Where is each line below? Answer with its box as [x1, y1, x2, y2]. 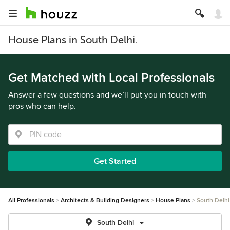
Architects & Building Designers [61, 197, 149, 204]
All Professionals [8, 197, 54, 204]
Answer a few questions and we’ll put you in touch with [8, 90, 206, 100]
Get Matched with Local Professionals [8, 70, 215, 85]
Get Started [94, 156, 136, 166]
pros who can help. [8, 101, 76, 111]
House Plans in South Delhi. [8, 34, 138, 46]
